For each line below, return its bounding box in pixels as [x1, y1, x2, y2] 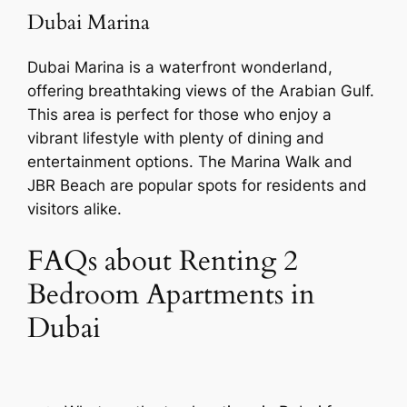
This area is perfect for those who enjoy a [27, 105, 333, 124]
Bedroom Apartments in [27, 274, 316, 313]
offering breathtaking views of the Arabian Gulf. [27, 82, 375, 101]
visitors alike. [27, 200, 123, 219]
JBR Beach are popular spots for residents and [27, 176, 368, 195]
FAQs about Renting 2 [27, 241, 299, 280]
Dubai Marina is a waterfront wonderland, [27, 58, 333, 77]
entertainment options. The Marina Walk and [27, 153, 353, 172]
